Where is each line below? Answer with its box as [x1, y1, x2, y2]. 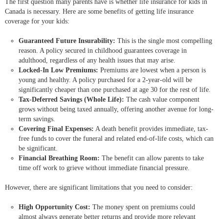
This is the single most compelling [115, 37, 212, 45]
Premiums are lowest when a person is [98, 66, 206, 74]
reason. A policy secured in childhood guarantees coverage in [19, 47, 187, 55]
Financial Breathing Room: [19, 154, 100, 162]
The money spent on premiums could [90, 203, 195, 211]
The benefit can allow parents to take [100, 154, 204, 162]
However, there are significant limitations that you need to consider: [5, 184, 193, 192]
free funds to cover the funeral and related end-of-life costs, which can [19, 135, 214, 143]
